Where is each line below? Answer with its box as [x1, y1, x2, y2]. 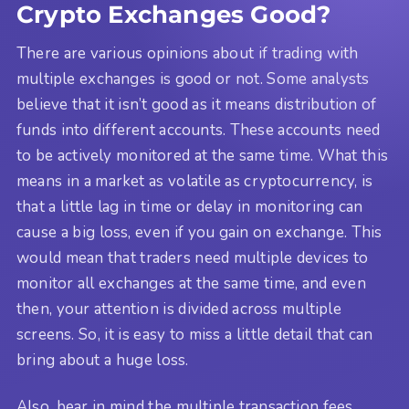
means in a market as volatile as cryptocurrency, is [16, 171, 373, 193]
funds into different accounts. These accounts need [16, 120, 381, 142]
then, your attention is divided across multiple [16, 299, 341, 320]
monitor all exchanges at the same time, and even [16, 273, 366, 295]
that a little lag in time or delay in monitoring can [16, 196, 363, 218]
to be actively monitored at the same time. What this [16, 145, 389, 167]
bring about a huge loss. [16, 350, 189, 372]
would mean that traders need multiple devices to [16, 247, 369, 269]
